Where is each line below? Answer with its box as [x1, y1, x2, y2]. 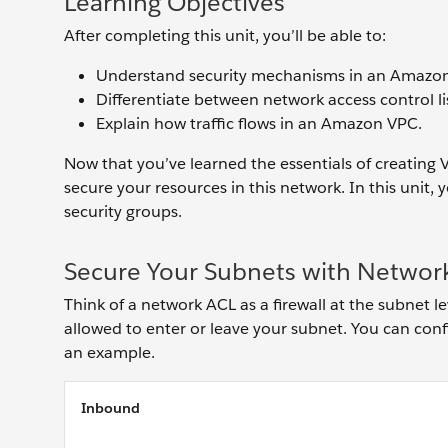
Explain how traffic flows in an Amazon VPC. [96, 113, 422, 134]
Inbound [81, 399, 140, 417]
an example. [64, 342, 155, 363]
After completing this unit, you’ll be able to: [64, 25, 386, 46]
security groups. [64, 201, 186, 222]
